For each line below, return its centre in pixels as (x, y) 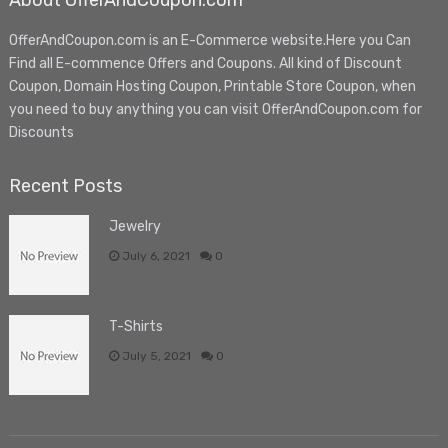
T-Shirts (135, 327)
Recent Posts (65, 186)
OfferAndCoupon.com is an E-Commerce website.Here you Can (209, 41)
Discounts (41, 133)
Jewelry (134, 227)
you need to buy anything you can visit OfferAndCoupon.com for (215, 110)
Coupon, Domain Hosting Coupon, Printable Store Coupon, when (212, 87)
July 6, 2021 (154, 256)
